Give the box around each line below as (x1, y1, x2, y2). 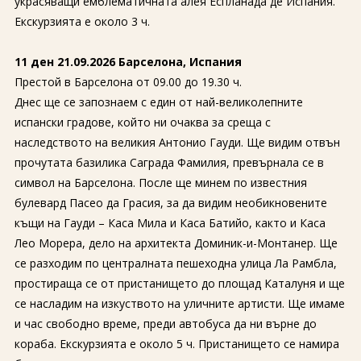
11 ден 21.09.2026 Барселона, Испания (14, 54, 242, 69)
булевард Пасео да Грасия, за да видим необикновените (14, 195, 327, 210)
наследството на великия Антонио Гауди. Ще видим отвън (14, 135, 340, 150)
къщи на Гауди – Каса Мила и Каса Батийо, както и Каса (14, 215, 326, 230)
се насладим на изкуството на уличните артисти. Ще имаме (14, 296, 345, 311)
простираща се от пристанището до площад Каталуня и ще (14, 276, 345, 291)
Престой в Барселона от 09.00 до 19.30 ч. (14, 74, 242, 89)
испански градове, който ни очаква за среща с (14, 114, 271, 130)
